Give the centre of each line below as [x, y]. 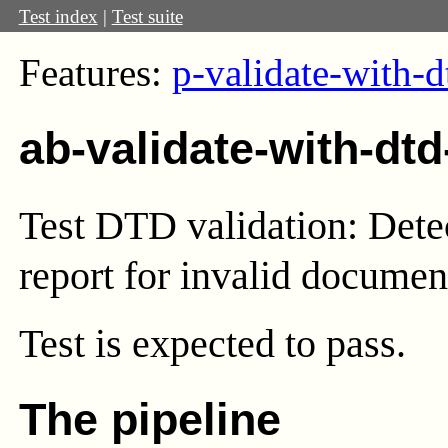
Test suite [147, 16]
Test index [58, 16]
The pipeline [149, 420]
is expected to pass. [250, 344]
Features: [95, 73]
